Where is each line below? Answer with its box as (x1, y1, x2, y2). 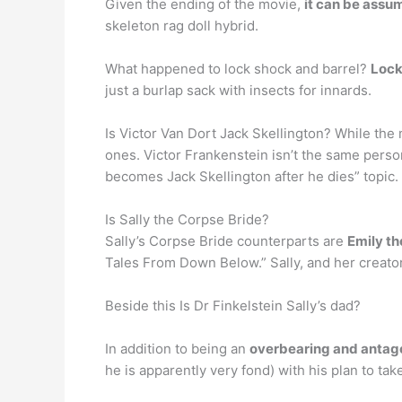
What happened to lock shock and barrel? (105, 60, 371, 77)
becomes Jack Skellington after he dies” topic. (105, 168, 398, 185)
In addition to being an (105, 340, 249, 357)
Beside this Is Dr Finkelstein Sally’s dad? (105, 297, 361, 314)
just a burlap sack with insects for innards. (105, 82, 371, 99)
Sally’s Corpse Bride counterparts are (105, 232, 347, 249)
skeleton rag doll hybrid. (105, 17, 258, 34)
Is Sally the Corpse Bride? (105, 211, 269, 228)
